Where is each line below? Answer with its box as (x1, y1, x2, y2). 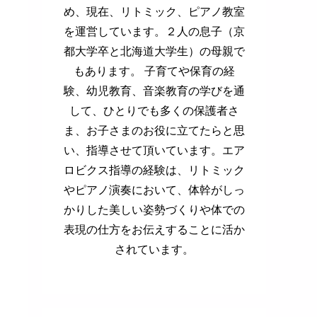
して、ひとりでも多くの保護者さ (69, 101, 239, 118)
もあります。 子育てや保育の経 (74, 62, 235, 79)
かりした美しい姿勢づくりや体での (64, 200, 245, 217)
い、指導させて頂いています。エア (64, 141, 245, 158)
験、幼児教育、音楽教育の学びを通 (64, 81, 245, 98)
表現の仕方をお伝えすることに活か (64, 220, 245, 237)
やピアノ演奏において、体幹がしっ (64, 180, 245, 197)
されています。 (115, 240, 194, 257)
